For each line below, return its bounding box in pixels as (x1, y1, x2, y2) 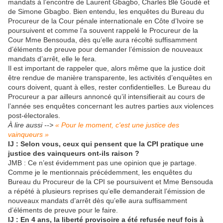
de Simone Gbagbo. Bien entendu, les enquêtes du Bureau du (8, 7, 204, 16)
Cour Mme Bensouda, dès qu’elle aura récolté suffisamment (8, 36, 197, 44)
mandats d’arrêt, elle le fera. (8, 55, 97, 63)
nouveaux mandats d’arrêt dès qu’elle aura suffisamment (8, 197, 187, 205)
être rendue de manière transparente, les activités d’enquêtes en (8, 74, 212, 82)
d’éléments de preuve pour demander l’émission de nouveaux (8, 45, 203, 54)
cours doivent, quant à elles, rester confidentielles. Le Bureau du (8, 83, 211, 92)
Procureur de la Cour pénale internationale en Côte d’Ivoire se (8, 17, 204, 25)
